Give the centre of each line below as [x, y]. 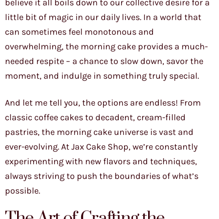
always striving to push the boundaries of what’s [102, 176]
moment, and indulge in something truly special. [102, 76]
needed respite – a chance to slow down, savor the [104, 61]
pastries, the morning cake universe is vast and [99, 132]
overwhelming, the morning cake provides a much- [106, 47]
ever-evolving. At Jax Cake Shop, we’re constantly [101, 147]
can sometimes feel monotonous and [79, 32]
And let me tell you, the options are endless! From [103, 103]
